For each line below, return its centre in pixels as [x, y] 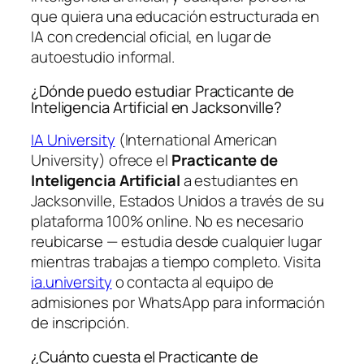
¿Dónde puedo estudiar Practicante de [163, 91]
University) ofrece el [101, 160]
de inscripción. [80, 323]
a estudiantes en [239, 181]
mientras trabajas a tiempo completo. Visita [176, 262]
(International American [196, 140]
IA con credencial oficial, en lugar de [152, 37]
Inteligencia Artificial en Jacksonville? [156, 107]
